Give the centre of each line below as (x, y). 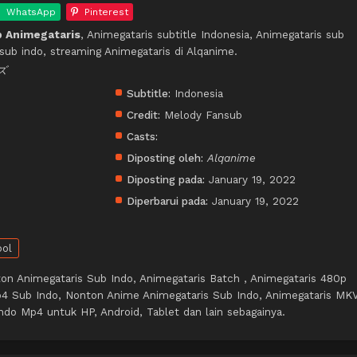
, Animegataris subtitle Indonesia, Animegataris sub (212, 35)
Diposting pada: (166, 180)
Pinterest (106, 12)
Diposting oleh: (165, 158)
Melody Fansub (201, 115)
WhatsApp (31, 12)
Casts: (142, 137)
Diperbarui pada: (167, 201)
